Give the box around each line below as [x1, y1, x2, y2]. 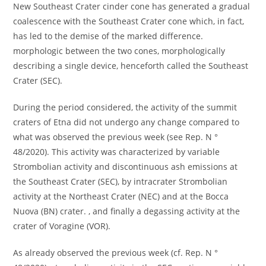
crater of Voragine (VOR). [13, 220, 111, 232]
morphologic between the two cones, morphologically [13, 45, 226, 56]
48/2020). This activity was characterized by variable [13, 145, 220, 157]
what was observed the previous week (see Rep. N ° [13, 131, 218, 142]
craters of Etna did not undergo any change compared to [13, 116, 240, 128]
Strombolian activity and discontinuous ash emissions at [13, 160, 238, 172]
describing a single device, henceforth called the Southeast [13, 59, 249, 71]
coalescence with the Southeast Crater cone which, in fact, [13, 15, 245, 27]
